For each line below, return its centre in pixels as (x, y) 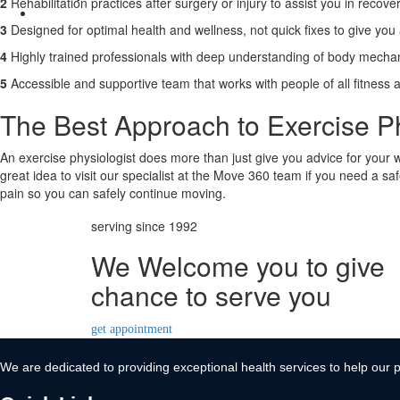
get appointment (132, 329)
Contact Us (83, 13)
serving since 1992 (144, 226)
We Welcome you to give (238, 266)
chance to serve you (211, 295)
